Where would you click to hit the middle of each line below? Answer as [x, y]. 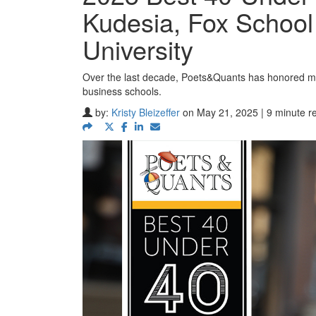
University [138, 49]
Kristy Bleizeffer [146, 112]
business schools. [122, 91]
